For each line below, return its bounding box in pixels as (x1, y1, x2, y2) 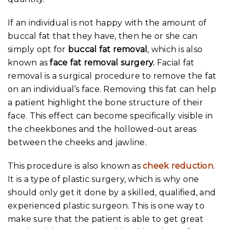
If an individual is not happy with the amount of (8, 17, 207, 28)
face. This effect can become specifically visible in (8, 110, 213, 121)
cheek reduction (143, 161, 213, 171)
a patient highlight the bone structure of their (8, 97, 203, 107)
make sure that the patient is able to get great (8, 214, 203, 224)
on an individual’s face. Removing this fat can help (8, 84, 216, 94)
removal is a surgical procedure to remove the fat (8, 71, 217, 81)
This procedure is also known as (8, 161, 143, 171)
